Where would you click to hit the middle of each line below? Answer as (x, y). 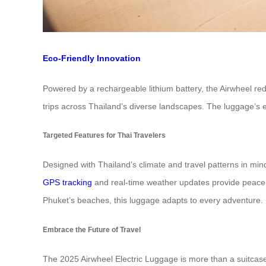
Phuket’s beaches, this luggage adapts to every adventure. (153, 200)
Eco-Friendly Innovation (92, 58)
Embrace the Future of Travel (92, 229)
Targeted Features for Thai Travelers (104, 135)
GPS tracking (67, 183)
